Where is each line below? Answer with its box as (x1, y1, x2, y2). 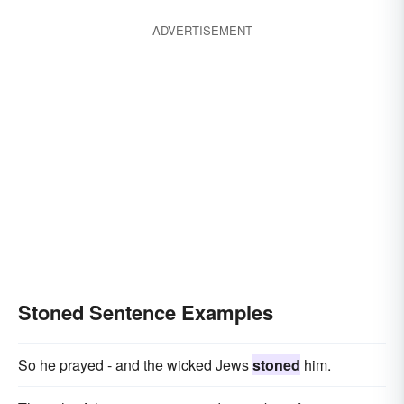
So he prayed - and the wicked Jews (18, 354, 252, 375)
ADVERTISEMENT (151, 22, 252, 39)
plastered (45, 32, 105, 52)
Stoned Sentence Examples (18, 298, 273, 326)
